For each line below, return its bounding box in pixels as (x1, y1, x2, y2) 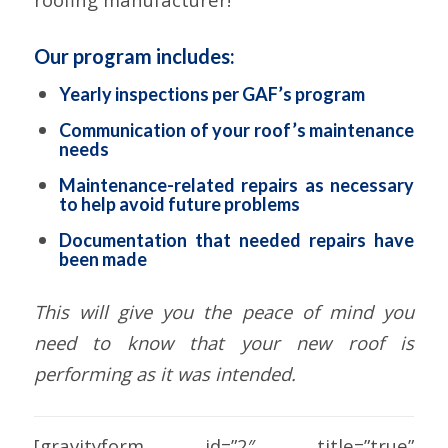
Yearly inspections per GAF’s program (58, 83, 365, 106)
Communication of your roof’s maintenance (58, 119, 415, 142)
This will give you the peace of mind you (33, 299, 415, 325)
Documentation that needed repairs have (58, 229, 415, 252)
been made (58, 248, 147, 271)
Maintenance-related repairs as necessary (58, 174, 415, 197)
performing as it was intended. (33, 361, 296, 387)
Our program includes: (33, 44, 235, 69)
